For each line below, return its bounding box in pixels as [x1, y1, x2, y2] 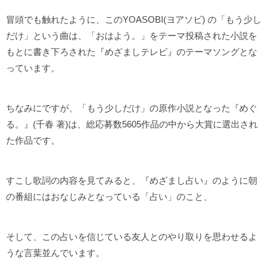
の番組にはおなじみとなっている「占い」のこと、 [6, 191, 212, 202]
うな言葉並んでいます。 [6, 248, 105, 258]
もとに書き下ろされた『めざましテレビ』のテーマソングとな [6, 47, 257, 57]
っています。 [6, 63, 60, 74]
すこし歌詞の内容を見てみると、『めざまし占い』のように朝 [6, 175, 257, 186]
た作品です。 [6, 135, 60, 146]
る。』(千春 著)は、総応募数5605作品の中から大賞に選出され [6, 119, 258, 130]
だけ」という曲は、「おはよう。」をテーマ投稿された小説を [6, 31, 257, 41]
